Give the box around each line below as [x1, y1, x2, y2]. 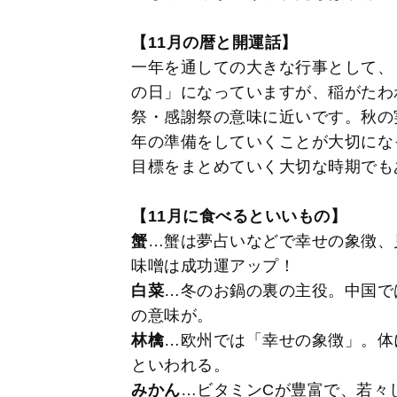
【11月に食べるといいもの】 [131, 206, 346, 225]
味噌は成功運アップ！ [131, 256, 295, 275]
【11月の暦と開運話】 [131, 33, 298, 51]
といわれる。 [131, 355, 230, 374]
